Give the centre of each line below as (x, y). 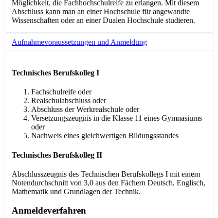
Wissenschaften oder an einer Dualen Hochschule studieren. (103, 20)
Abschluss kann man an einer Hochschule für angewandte (101, 11)
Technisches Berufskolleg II (57, 155)
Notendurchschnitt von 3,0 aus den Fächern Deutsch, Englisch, (109, 182)
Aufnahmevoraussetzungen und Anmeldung (79, 42)
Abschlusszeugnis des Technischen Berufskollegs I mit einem (106, 174)
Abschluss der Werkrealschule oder (85, 109)
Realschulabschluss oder (69, 101)
